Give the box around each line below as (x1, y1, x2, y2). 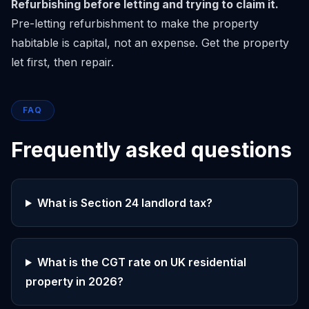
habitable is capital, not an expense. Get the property (11, 36, 289, 50)
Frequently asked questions (11, 137, 292, 162)
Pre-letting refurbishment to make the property (11, 17, 259, 30)
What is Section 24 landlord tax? (37, 196, 212, 210)
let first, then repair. (11, 55, 114, 69)
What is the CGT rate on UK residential (37, 255, 246, 269)
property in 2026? (26, 275, 123, 288)
